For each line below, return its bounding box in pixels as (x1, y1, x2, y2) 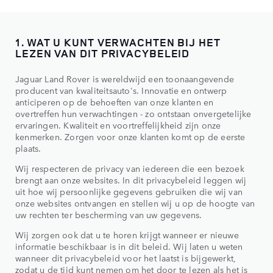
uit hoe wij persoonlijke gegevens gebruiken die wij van (15, 185, 243, 197)
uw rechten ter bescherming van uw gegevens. (15, 208, 202, 221)
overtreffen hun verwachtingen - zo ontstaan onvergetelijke (15, 107, 252, 119)
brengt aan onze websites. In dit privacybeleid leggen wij (15, 173, 247, 186)
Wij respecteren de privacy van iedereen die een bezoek (15, 161, 244, 174)
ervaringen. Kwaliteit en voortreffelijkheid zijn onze (15, 118, 221, 131)
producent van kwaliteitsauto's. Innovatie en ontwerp (15, 83, 227, 96)
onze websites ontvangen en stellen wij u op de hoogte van (15, 196, 255, 209)
